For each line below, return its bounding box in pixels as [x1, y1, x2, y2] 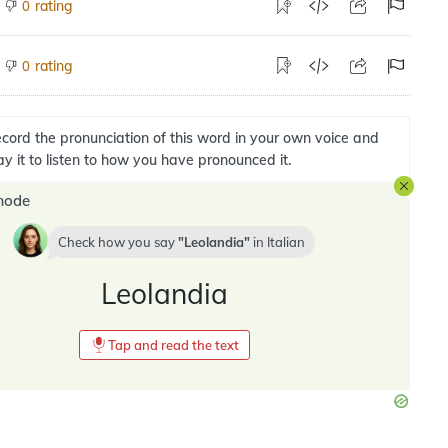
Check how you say [58, 234, 178, 250]
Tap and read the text [107, 337, 239, 353]
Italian [267, 234, 305, 250]
